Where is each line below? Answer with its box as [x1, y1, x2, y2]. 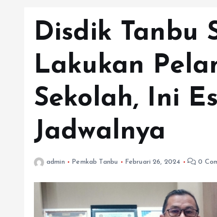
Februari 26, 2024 [124, 158, 181, 166]
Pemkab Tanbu [72, 158, 118, 166]
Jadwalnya [34, 119, 166, 146]
